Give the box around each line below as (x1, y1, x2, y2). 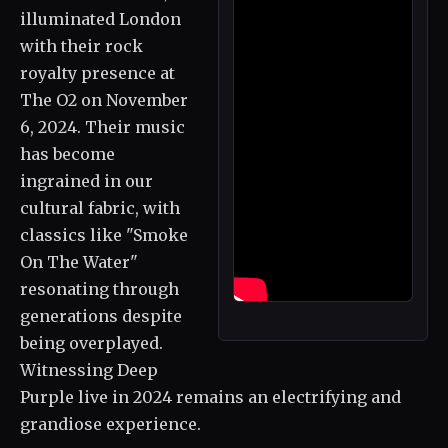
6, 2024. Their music (20, 117, 185, 137)
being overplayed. (20, 333, 163, 353)
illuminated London (20, 9, 181, 29)
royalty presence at (20, 63, 175, 83)
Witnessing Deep (20, 360, 158, 380)
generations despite (20, 306, 182, 326)
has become (20, 144, 115, 164)
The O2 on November (20, 90, 188, 110)
